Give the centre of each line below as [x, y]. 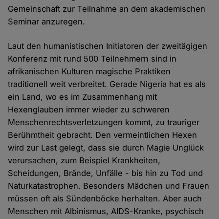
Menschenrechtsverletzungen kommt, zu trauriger [104, 122]
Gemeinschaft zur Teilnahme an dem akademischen [107, 9]
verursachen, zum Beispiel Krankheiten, [84, 161]
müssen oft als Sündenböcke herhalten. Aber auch [105, 199]
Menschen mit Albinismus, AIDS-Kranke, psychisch [106, 211]
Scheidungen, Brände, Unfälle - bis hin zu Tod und [106, 173]
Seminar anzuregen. [47, 22]
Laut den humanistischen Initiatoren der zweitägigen [108, 46]
